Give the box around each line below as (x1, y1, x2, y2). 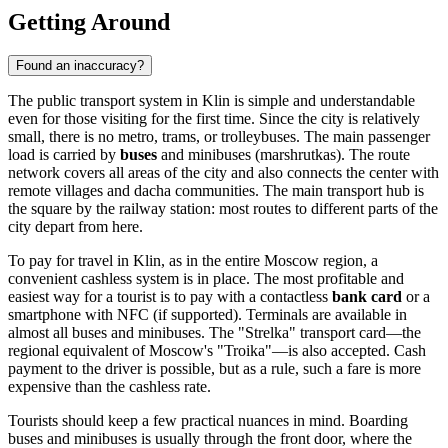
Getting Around (8, 8, 170, 35)
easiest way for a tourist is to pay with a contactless (8, 288, 332, 306)
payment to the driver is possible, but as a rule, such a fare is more (8, 360, 421, 378)
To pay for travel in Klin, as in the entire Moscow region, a (8, 252, 378, 270)
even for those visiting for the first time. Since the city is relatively (8, 110, 420, 128)
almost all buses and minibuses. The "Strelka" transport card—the (8, 324, 421, 342)
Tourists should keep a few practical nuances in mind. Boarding (8, 412, 408, 430)
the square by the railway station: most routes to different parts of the (8, 200, 438, 218)
